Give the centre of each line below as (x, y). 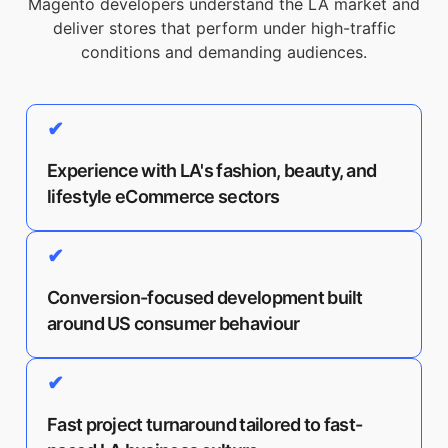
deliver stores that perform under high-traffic (224, 28)
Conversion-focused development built (205, 297)
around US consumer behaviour (173, 323)
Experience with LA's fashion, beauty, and (212, 170)
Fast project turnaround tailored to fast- (205, 424)
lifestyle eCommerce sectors (163, 196)
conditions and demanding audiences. (224, 52)
